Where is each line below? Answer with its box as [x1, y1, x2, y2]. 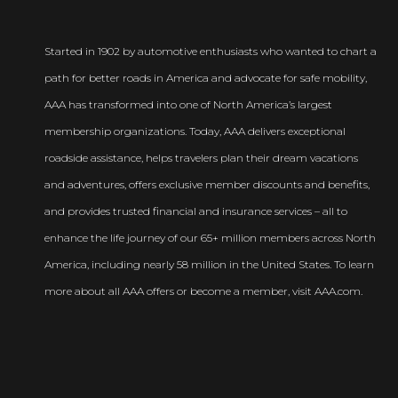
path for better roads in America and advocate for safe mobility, [44, 70, 368, 84]
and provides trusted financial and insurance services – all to [44, 203, 348, 218]
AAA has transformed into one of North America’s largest [44, 97, 333, 111]
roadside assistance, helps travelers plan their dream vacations [44, 150, 359, 164]
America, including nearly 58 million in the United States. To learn [44, 257, 375, 271]
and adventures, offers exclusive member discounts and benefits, [44, 177, 370, 191]
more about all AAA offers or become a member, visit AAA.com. [44, 283, 363, 298]
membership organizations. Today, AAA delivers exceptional [44, 123, 346, 138]
